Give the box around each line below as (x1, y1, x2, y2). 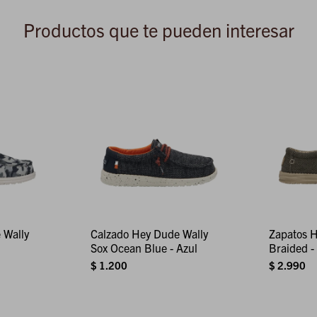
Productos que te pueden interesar (23, 18, 294, 41)
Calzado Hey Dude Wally (90, 226, 208, 241)
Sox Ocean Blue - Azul (90, 240, 197, 255)
